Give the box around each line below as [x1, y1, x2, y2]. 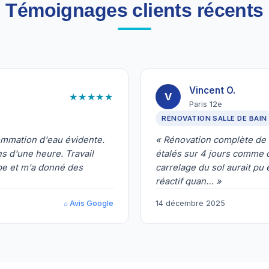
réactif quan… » [156, 176, 222, 187]
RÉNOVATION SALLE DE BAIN [162, 114, 267, 123]
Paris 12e [189, 100, 222, 109]
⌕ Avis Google [64, 198, 113, 208]
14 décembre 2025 [156, 198, 225, 208]
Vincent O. [189, 84, 235, 96]
